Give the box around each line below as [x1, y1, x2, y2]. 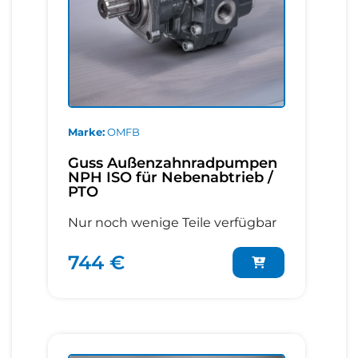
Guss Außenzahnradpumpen [68, 154, 277, 173]
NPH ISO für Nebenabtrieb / [68, 169, 273, 187]
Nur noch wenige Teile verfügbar [68, 215, 276, 231]
